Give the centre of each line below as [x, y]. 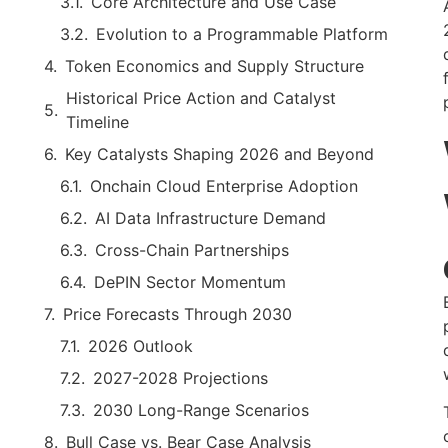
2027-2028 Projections [180, 377]
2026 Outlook [140, 345]
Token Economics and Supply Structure [214, 65]
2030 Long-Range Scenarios [201, 409]
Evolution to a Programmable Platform [242, 33]
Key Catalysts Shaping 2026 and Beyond [219, 153]
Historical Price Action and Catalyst [201, 97]
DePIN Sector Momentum [190, 281]
